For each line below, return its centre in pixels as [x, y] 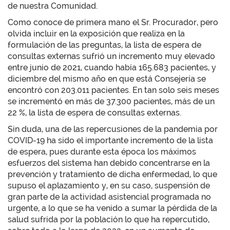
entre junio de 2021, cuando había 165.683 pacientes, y [112, 68]
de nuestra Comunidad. [53, 6]
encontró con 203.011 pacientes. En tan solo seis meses [113, 90]
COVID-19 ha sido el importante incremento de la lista [110, 140]
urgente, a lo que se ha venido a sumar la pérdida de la [112, 208]
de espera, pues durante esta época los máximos [102, 152]
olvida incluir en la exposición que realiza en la [96, 34]
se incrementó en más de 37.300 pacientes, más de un [111, 101]
